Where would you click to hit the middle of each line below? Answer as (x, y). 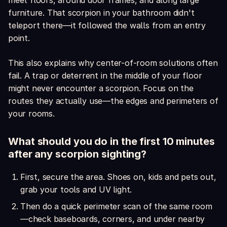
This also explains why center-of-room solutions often (113, 63)
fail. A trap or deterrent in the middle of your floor (105, 76)
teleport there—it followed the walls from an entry (107, 26)
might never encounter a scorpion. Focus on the (101, 88)
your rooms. (31, 114)
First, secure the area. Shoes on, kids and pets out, (118, 177)
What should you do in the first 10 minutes (111, 142)
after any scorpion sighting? (78, 154)
